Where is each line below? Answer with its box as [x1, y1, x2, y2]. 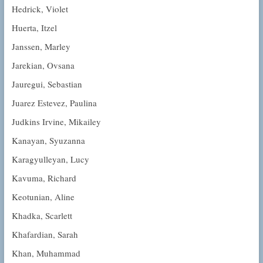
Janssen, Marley [11, 41, 70, 53]
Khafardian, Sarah [11, 228, 78, 241]
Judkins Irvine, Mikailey [11, 116, 101, 128]
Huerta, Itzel [11, 22, 57, 34]
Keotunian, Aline [11, 191, 75, 203]
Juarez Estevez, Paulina [11, 97, 97, 109]
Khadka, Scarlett [11, 210, 72, 222]
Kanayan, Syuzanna [11, 134, 85, 147]
